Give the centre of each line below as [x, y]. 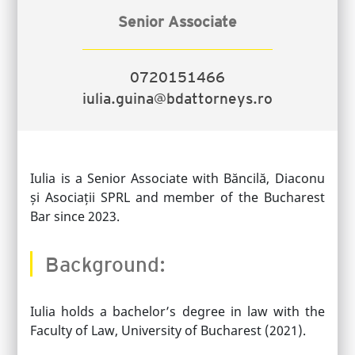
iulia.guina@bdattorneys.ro [177, 97]
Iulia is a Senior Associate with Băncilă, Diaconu [177, 178]
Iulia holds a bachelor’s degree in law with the [177, 311]
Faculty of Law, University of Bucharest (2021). [168, 330]
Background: [106, 263]
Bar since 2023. [75, 216]
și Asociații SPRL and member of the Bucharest [177, 197]
